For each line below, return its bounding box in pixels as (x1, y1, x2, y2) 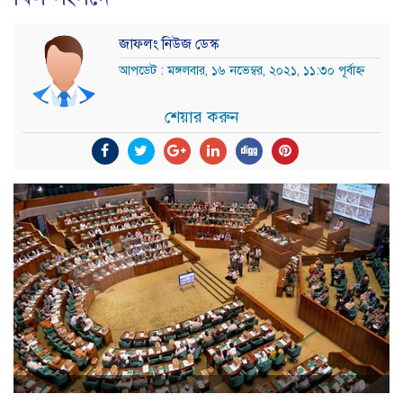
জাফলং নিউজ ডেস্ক (119, 35, 219, 54)
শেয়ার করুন (164, 106, 239, 127)
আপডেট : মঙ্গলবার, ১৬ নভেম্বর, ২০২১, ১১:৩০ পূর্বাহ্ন (119, 63, 364, 79)
